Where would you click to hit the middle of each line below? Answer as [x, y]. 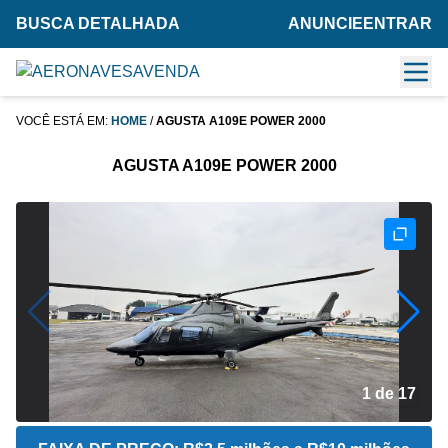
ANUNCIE [325, 23]
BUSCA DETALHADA [98, 23]
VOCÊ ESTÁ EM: [63, 121]
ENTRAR [397, 23]
